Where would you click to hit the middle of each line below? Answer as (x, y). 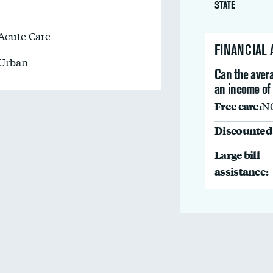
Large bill (237, 154)
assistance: (242, 171)
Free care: (238, 106)
